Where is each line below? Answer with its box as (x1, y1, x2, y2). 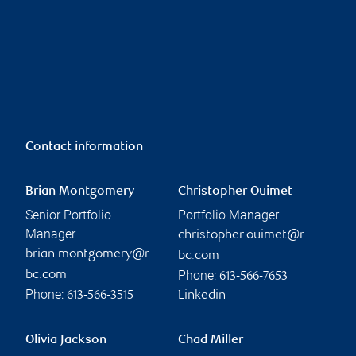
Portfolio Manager (178, 207, 279, 222)
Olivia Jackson (25, 333, 106, 347)
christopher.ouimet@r (178, 228, 304, 242)
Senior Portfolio (25, 207, 111, 222)
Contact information (25, 140, 143, 154)
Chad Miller (178, 333, 243, 347)
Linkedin (178, 288, 226, 303)
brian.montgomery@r (25, 247, 149, 261)
